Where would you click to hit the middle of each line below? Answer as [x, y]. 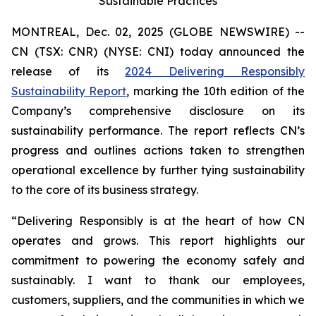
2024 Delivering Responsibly [215, 71]
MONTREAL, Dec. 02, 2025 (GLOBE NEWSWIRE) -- [158, 32]
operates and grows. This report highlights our [158, 241]
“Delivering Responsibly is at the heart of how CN [158, 221]
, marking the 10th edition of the [216, 91]
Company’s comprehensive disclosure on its [158, 111]
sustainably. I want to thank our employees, [158, 280]
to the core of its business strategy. [105, 190]
